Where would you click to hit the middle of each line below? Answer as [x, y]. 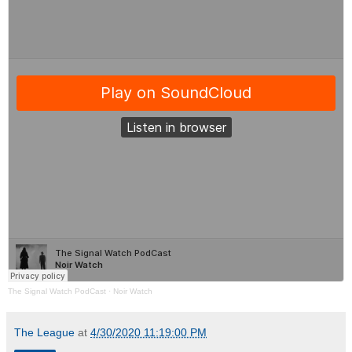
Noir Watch [133, 291]
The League [44, 332]
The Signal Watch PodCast [57, 291]
